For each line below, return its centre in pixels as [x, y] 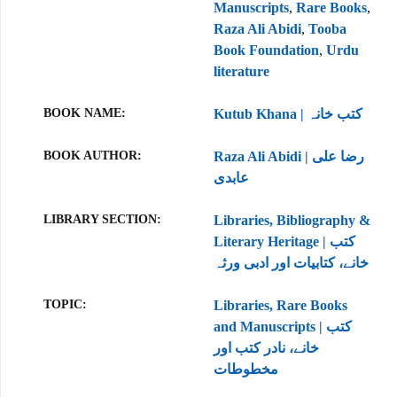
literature [241, 71]
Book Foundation [266, 50]
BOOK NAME [82, 113]
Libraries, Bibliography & [292, 220]
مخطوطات [246, 369]
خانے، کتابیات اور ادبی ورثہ [291, 263]
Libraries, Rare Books [280, 305]
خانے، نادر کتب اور [266, 348]
